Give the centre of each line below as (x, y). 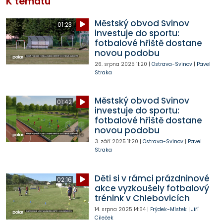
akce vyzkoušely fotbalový (152, 188)
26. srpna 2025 (114, 64)
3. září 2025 (110, 142)
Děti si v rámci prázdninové (152, 178)
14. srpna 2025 (113, 209)
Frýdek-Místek (168, 209)
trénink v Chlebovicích (142, 198)
